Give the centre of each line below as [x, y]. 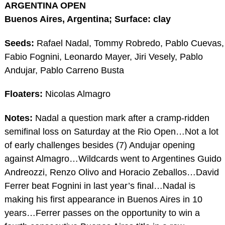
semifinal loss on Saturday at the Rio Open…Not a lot [111, 132]
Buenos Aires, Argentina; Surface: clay [87, 19]
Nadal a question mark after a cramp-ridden [121, 118]
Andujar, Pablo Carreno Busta [64, 70]
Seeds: [19, 43]
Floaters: [23, 94]
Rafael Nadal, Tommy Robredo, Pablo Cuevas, [129, 43]
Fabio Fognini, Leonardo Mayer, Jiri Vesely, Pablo [103, 57]
